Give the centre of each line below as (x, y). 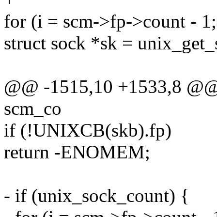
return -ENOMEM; (77, 152)
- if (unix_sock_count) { (97, 196)
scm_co (33, 108)
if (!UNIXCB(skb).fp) (88, 130)
